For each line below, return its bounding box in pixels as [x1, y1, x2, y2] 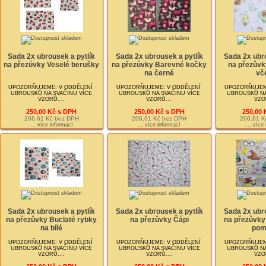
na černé [144, 69, 175, 78]
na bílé [40, 224, 63, 233]
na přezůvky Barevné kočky [112, 61, 207, 69]
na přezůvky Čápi [129, 216, 189, 224]
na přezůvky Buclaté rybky [6, 216, 97, 224]
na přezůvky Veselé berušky [4, 61, 100, 69]
